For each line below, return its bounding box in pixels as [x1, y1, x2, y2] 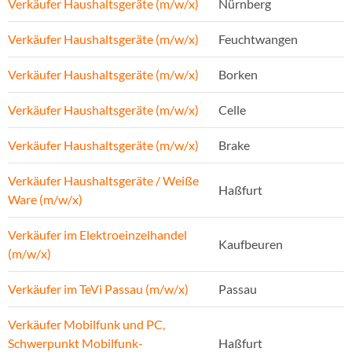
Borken [218, 67, 258, 82]
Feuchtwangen [218, 31, 298, 47]
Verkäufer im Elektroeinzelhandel [8, 227, 187, 243]
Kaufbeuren [218, 236, 283, 252]
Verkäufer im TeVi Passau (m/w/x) [8, 281, 189, 297]
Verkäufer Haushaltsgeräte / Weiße [8, 173, 199, 189]
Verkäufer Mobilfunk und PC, [8, 317, 165, 332]
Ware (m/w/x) [8, 192, 82, 207]
